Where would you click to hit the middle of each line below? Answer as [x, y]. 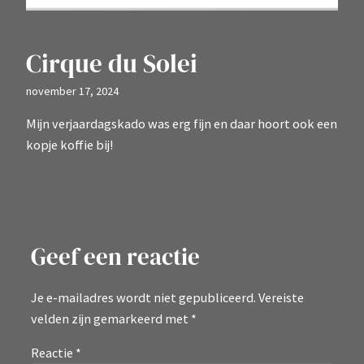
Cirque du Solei [112, 63]
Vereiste [281, 297]
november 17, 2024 [72, 91]
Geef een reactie [115, 257]
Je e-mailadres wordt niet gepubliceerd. [143, 297]
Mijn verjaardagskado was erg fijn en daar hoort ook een [182, 123]
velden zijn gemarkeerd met [111, 318]
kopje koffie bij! [69, 144]
